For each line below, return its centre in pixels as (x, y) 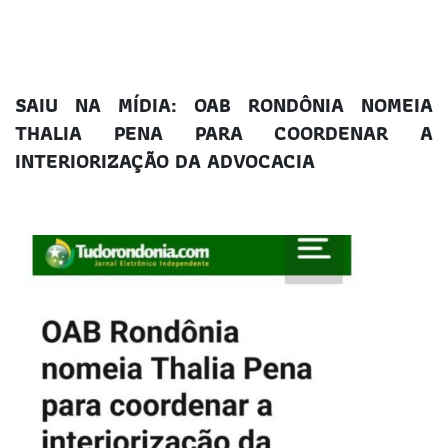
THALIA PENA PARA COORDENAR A (224, 133)
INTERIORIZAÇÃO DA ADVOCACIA (165, 161)
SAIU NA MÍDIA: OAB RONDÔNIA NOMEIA (224, 105)
